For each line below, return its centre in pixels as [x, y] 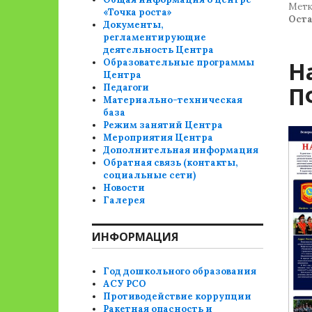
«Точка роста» [138, 12]
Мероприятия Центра [158, 138]
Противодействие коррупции [178, 296]
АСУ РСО [125, 284]
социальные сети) [150, 175]
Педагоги [126, 87]
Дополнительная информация [181, 150]
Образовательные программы [179, 62]
